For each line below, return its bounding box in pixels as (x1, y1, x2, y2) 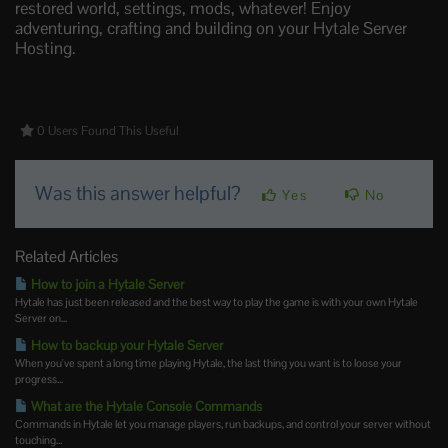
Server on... (15, 311, 67, 326)
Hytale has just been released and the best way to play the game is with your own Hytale (15, 295, 418, 310)
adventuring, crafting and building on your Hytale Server (15, 17, 407, 40)
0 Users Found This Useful (34, 123, 179, 140)
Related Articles (15, 246, 118, 268)
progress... (15, 372, 63, 387)
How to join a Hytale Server (28, 276, 184, 294)
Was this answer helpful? (35, 181, 245, 207)
